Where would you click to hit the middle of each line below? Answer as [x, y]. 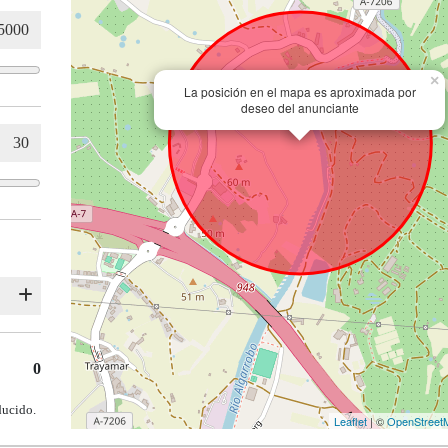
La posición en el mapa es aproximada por [299, 92]
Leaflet [350, 421]
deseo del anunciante [299, 108]
